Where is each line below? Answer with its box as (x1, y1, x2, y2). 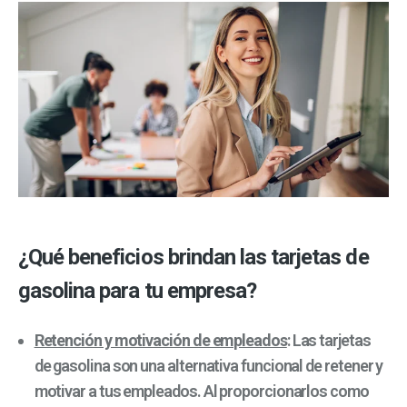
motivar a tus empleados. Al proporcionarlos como (34, 382, 369, 402)
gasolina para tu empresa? (18, 277, 256, 303)
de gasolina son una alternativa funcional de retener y (34, 356, 383, 376)
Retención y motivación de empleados (34, 331, 287, 351)
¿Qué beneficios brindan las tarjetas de (18, 243, 369, 270)
